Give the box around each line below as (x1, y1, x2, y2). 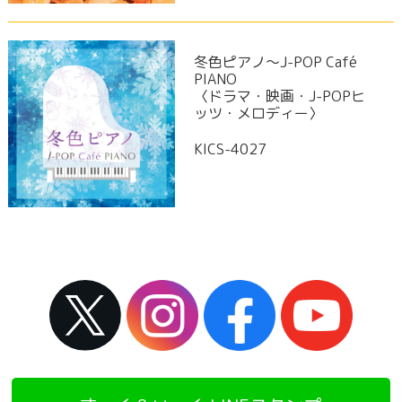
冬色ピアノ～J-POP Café (193, 52, 357, 73)
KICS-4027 (193, 139, 267, 160)
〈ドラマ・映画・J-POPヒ (193, 86, 365, 107)
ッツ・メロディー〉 (193, 103, 323, 124)
